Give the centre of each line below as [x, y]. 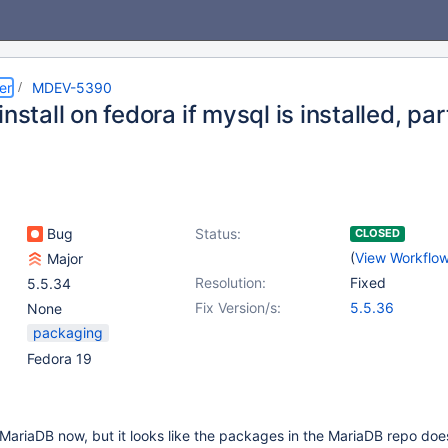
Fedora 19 [59, 358]
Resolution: [230, 282]
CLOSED [377, 233]
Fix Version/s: [238, 307]
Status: [218, 233]
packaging [68, 332]
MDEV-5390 [72, 87]
